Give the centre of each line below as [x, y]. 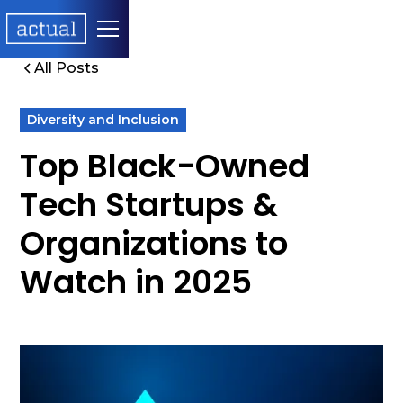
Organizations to [154, 243]
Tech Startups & [149, 205]
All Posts [67, 68]
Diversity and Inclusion [103, 120]
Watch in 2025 [136, 282]
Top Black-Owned [165, 166]
